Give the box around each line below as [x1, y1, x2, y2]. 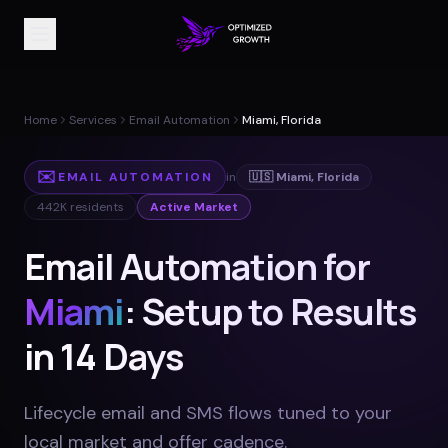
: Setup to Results [123, 287, 417, 336]
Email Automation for [24, 242, 371, 291]
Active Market [150, 199, 238, 215]
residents [67, 199, 124, 215]
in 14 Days [24, 332, 183, 381]
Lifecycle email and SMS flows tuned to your [24, 401, 392, 425]
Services [69, 112, 117, 128]
